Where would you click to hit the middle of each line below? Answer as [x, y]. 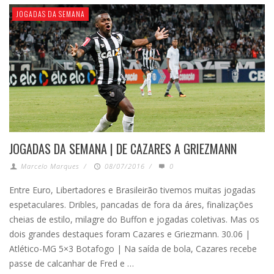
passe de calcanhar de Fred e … [72, 263]
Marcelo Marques [50, 166]
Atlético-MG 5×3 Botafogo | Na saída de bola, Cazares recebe [133, 248]
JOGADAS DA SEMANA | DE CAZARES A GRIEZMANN [123, 148]
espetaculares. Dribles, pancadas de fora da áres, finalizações [131, 204]
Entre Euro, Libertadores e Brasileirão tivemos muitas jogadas [132, 190]
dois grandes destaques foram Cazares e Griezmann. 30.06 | [130, 234]
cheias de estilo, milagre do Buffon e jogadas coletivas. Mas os [134, 219]
